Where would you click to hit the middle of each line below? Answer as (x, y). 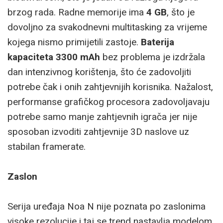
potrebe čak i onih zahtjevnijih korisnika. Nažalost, (110, 87)
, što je (181, 12)
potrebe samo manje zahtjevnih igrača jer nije (102, 116)
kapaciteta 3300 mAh (54, 57)
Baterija (158, 42)
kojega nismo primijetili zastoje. (74, 42)
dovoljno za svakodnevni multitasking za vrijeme (107, 27)
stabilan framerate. (47, 146)
